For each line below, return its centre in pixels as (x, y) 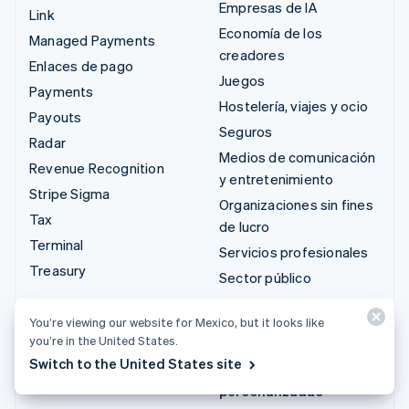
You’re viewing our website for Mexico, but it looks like (177, 322)
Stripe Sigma (70, 193)
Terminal (57, 244)
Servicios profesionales (294, 252)
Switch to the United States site (136, 363)
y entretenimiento (277, 178)
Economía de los (271, 32)
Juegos (242, 80)
